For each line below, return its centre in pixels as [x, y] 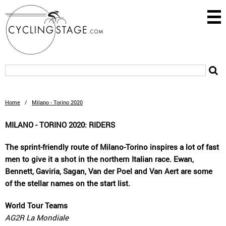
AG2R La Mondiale [37, 217]
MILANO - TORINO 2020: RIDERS [60, 125]
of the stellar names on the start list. [68, 183]
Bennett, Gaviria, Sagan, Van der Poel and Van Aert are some [109, 171]
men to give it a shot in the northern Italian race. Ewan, [99, 159]
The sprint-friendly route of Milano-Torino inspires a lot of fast [112, 147]
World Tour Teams [36, 205]
